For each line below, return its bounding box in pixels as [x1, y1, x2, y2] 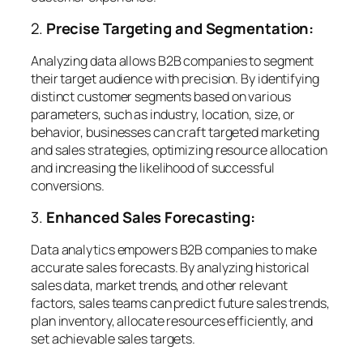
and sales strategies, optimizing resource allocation [31, 140, 327, 159]
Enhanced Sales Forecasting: [45, 207, 256, 228]
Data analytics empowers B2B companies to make [31, 240, 317, 258]
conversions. [31, 176, 105, 194]
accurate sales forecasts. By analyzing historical [31, 258, 310, 276]
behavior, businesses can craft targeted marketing [31, 122, 320, 141]
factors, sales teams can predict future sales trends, [31, 293, 330, 312]
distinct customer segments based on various [31, 87, 291, 105]
